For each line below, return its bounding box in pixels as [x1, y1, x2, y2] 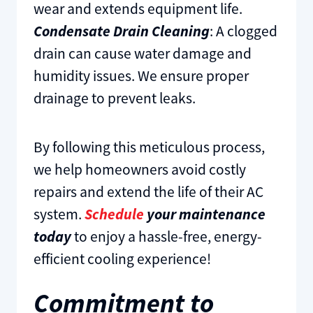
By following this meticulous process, [33, 138, 265, 157]
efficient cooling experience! [33, 249, 211, 269]
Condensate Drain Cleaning [33, 21, 210, 41]
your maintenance [146, 205, 265, 224]
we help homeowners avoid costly [33, 160, 246, 180]
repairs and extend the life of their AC [33, 182, 263, 202]
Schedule [84, 205, 147, 224]
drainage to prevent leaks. [33, 88, 196, 108]
